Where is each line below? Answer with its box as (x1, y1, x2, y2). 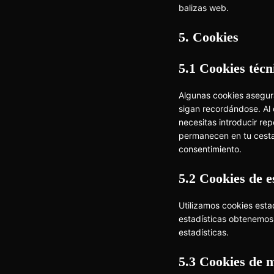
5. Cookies (179, 29, 239, 45)
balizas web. (179, 2, 229, 13)
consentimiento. (179, 144, 242, 154)
